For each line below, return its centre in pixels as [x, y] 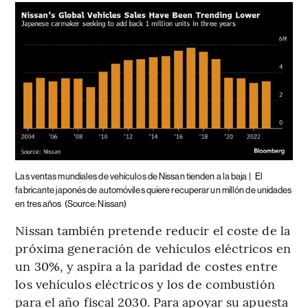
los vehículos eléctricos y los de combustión [145, 284]
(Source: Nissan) [96, 204]
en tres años [38, 204]
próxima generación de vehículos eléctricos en [153, 248]
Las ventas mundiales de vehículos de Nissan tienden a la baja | [134, 177]
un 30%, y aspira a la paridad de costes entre [146, 266]
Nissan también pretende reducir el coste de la [153, 230]
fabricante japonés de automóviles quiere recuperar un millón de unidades [154, 190]
